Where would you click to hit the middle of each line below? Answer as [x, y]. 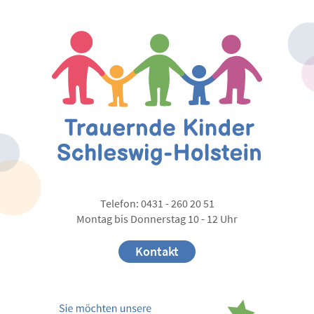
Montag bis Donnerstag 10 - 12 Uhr [157, 219]
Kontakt [157, 252]
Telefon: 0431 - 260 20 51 [157, 204]
